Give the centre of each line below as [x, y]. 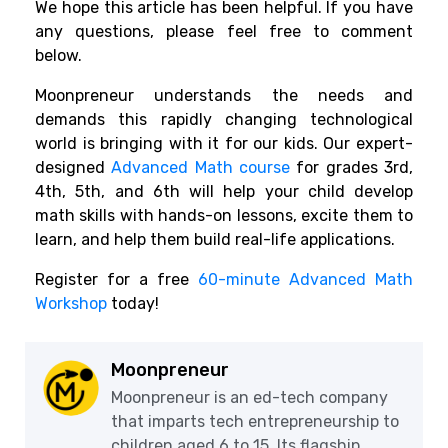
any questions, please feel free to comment [224, 32]
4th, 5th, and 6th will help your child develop [224, 192]
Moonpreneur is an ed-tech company [249, 398]
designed [70, 168]
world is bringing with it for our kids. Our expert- [224, 144]
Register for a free [112, 280]
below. [58, 56]
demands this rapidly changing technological [224, 120]
